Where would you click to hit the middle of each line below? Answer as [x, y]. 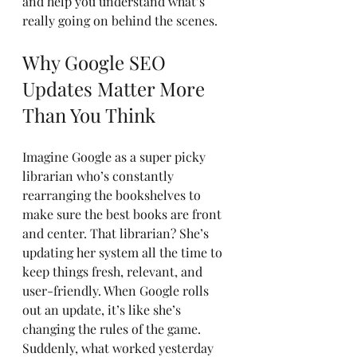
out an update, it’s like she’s [103, 310]
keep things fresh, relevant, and [114, 271]
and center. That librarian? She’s [117, 233]
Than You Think [89, 115]
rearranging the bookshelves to [113, 195]
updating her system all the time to [124, 252]
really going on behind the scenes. [120, 20]
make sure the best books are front [124, 214]
